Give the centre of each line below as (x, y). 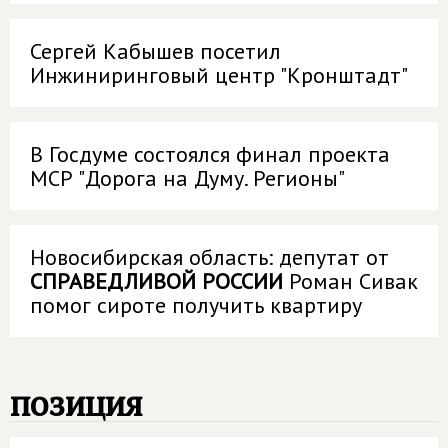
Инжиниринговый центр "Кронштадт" (219, 75)
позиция (76, 403)
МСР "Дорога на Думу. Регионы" (187, 178)
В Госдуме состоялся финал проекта (210, 154)
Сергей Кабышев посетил (155, 51)
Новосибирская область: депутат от (209, 257)
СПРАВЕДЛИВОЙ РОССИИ (156, 281)
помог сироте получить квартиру (196, 305)
